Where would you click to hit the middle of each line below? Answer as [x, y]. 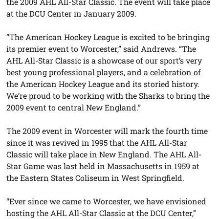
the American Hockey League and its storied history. [103, 84]
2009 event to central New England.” [74, 107]
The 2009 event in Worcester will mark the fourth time [107, 131]
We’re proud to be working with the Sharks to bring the [108, 95]
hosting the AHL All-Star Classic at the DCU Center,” [101, 213]
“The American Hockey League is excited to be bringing [108, 37]
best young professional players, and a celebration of [104, 72]
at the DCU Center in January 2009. [72, 13]
